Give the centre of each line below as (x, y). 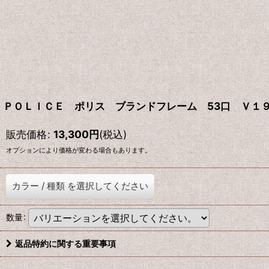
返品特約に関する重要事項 (65, 243)
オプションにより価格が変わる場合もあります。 (79, 150)
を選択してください (108, 186)
